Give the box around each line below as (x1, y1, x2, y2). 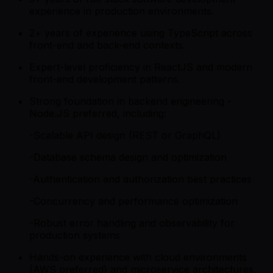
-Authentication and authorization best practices (29, 173, 252, 186)
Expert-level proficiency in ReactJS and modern (29, 61, 252, 74)
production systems (29, 229, 120, 242)
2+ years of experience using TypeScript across (29, 27, 252, 40)
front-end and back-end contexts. (29, 39, 185, 52)
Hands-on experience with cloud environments (29, 251, 247, 264)
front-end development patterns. (29, 73, 180, 86)
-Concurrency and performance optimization (29, 195, 238, 208)
